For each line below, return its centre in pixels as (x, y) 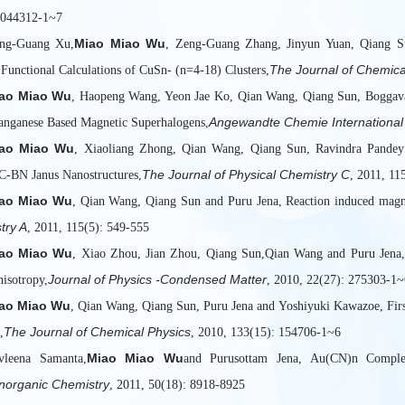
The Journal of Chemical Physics (97, 332)
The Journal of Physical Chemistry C (246, 175)
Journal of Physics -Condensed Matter (157, 280)
